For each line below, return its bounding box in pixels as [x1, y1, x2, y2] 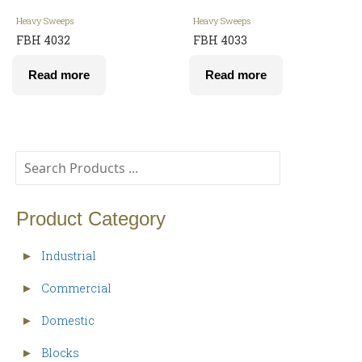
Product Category [16, 208, 166, 229]
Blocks [41, 345, 79, 360]
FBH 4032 [16, 32, 70, 48]
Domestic [41, 313, 95, 328]
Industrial [41, 248, 96, 263]
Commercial [41, 280, 112, 296]
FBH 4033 [193, 32, 247, 48]
